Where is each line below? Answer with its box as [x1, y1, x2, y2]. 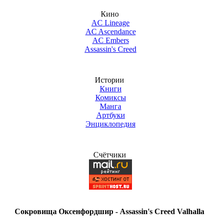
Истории [95, 76, 124, 84]
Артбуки [96, 111, 125, 119]
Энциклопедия [86, 120, 135, 128]
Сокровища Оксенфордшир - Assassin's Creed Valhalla [15, 207, 204, 216]
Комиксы [95, 93, 126, 102]
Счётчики [93, 151, 126, 159]
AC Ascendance [85, 27, 136, 36]
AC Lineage [91, 19, 130, 27]
